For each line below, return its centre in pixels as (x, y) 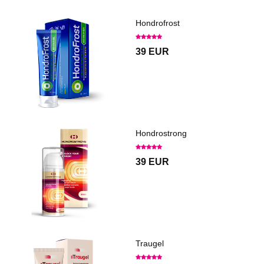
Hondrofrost (158, 23)
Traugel (150, 243)
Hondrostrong (161, 133)
